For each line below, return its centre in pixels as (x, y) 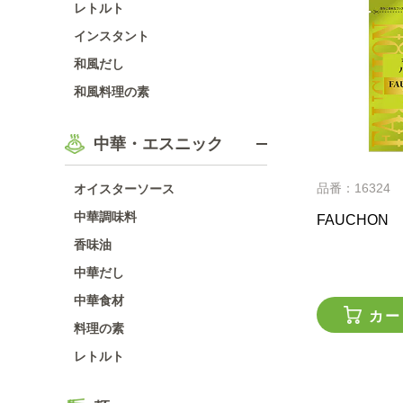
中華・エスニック (158, 144)
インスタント (112, 36)
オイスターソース (124, 189)
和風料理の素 (112, 92)
